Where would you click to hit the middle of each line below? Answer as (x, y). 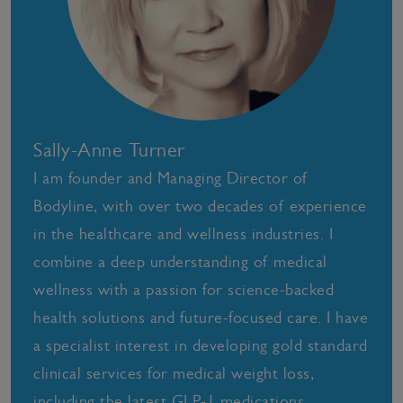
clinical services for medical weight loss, (174, 373)
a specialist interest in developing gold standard (201, 345)
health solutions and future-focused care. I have (201, 317)
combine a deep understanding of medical (180, 261)
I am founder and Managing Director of (171, 178)
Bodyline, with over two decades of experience (200, 206)
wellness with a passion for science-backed (184, 289)
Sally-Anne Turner (109, 149)
